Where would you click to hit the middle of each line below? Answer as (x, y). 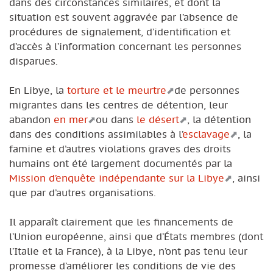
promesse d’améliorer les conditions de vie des (122, 265)
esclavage (206, 134)
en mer (71, 119)
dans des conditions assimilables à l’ (96, 134)
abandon (31, 119)
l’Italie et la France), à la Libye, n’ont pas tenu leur (128, 251)
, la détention (219, 119)
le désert (158, 119)
